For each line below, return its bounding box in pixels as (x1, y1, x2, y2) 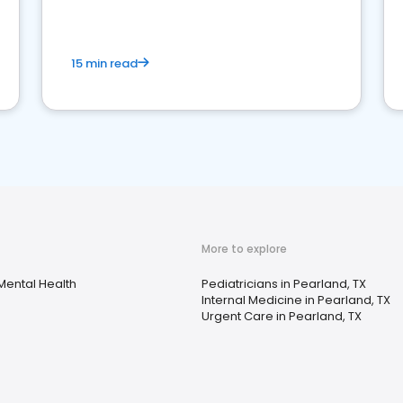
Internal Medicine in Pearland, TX (201, 291, 390, 309)
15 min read (71, 55, 138, 72)
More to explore (201, 241, 287, 256)
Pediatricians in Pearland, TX (201, 275, 366, 292)
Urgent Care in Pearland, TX (201, 308, 362, 325)
